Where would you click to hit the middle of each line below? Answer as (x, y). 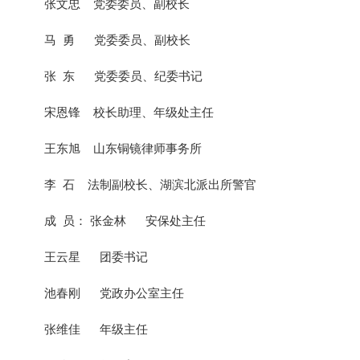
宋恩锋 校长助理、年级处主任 (129, 112)
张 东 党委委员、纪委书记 (123, 76)
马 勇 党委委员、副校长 (117, 40)
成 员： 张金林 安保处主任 (125, 221)
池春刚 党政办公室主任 (114, 293)
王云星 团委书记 (96, 257)
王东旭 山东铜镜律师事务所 (123, 148)
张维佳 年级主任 (96, 329)
